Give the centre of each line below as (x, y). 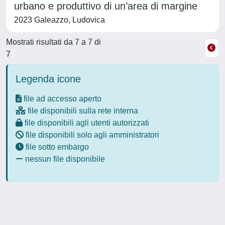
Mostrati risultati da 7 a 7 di (53, 42)
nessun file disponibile (64, 159)
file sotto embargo (56, 147)
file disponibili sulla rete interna (82, 111)
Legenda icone (48, 79)
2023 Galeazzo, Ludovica (60, 20)
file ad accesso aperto (62, 99)
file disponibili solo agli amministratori (91, 135)
